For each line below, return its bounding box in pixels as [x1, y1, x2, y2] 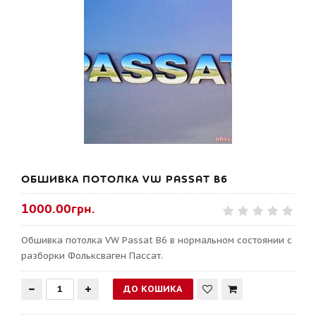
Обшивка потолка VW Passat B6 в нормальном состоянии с [21, 234, 292, 246]
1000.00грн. [21, 200, 95, 218]
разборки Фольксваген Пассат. [21, 250, 163, 262]
